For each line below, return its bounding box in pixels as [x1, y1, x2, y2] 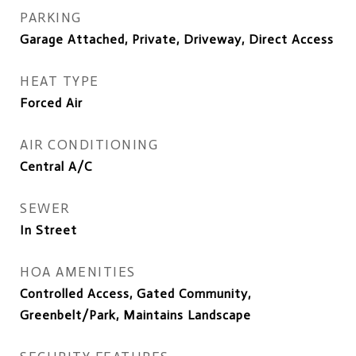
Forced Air [20, 95, 83, 110]
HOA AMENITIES [20, 264, 136, 280]
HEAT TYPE [20, 73, 99, 89]
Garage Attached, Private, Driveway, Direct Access [20, 32, 334, 47]
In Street [20, 222, 77, 238]
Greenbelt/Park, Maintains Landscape [20, 308, 251, 323]
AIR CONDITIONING [20, 137, 158, 153]
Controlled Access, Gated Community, [20, 286, 251, 301]
